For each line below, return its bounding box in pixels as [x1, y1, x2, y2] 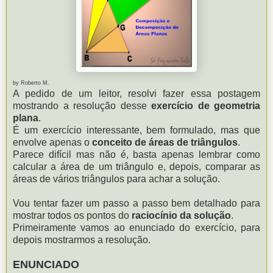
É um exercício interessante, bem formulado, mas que [13, 124, 260, 135]
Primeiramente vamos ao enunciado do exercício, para [13, 222, 260, 233]
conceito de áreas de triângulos [92, 136, 238, 147]
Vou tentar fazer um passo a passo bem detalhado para [13, 197, 260, 208]
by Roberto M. [13, 79, 49, 86]
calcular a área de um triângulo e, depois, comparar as [13, 161, 260, 172]
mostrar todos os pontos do [13, 210, 132, 221]
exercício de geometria [151, 100, 260, 111]
